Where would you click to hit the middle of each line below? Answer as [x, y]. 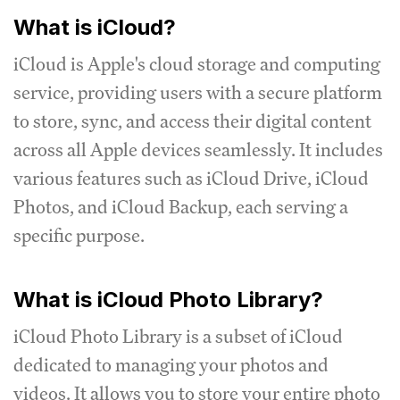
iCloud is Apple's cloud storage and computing [197, 63]
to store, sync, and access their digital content [192, 121]
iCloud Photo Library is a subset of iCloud [178, 336]
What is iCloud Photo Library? [168, 299]
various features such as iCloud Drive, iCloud [191, 178]
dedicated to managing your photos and [171, 364]
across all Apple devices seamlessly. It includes [198, 149]
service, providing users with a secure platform [198, 92]
